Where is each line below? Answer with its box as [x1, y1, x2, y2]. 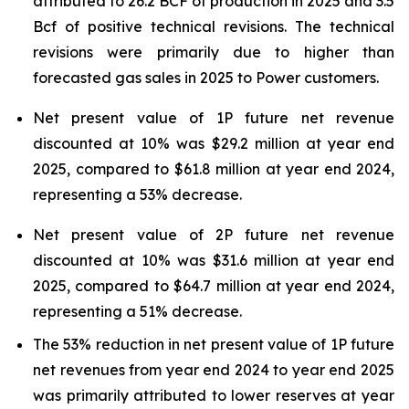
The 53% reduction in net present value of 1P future [33, 334, 394, 353]
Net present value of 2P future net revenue [33, 225, 394, 244]
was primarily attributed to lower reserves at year [33, 385, 394, 404]
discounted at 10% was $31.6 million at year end [33, 250, 394, 269]
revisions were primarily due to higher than [33, 43, 394, 61]
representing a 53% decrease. [33, 184, 242, 204]
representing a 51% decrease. [33, 301, 242, 320]
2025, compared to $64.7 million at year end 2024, [33, 276, 394, 295]
